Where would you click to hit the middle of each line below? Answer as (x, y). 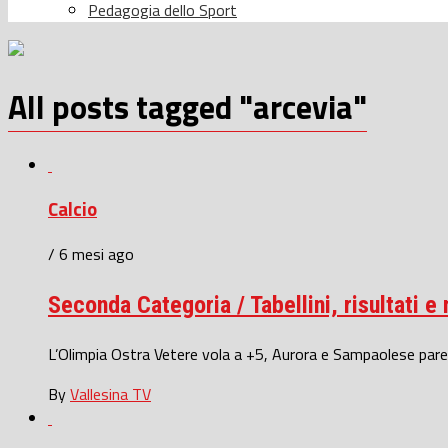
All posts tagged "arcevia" (187, 107)
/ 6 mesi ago (91, 254)
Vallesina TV (110, 393)
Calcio (72, 209)
